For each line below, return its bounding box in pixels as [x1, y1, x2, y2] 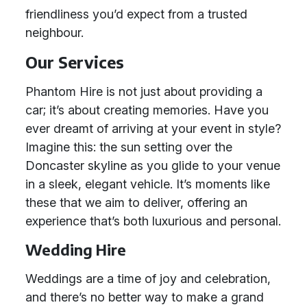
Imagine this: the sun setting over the [25, 140, 232, 154]
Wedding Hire [25, 241, 126, 259]
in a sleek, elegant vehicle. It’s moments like [25, 177, 270, 191]
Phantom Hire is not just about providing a [25, 84, 262, 99]
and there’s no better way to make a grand [25, 290, 264, 304]
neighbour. [25, 25, 84, 40]
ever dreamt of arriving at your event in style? [25, 121, 281, 136]
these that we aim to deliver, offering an [25, 195, 247, 210]
